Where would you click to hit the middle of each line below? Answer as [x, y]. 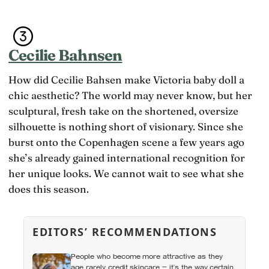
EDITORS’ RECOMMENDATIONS [125, 232]
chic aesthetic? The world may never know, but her [130, 95]
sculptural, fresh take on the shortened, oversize [123, 111]
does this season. [49, 189]
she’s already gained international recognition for [127, 158]
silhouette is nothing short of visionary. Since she [126, 127]
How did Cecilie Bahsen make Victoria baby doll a [126, 80]
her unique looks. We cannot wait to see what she [126, 174]
